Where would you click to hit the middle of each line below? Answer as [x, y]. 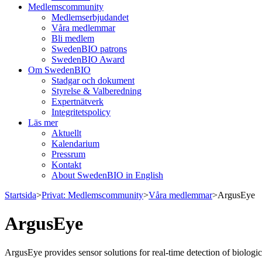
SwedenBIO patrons [89, 49]
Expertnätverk [77, 101]
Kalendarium [75, 144]
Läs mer [43, 123]
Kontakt [66, 165]
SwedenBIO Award [88, 59]
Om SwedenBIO [59, 70]
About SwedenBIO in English [107, 175]
